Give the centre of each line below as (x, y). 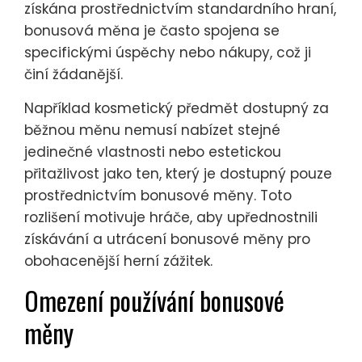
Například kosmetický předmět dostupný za (177, 108)
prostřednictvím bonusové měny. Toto (158, 195)
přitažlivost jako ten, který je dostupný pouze (178, 173)
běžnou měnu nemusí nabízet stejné (152, 130)
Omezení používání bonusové (154, 300)
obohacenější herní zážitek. (118, 261)
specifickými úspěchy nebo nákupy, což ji (168, 52)
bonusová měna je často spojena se (152, 30)
